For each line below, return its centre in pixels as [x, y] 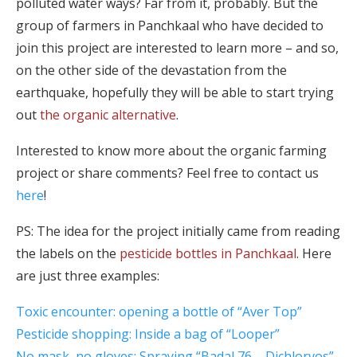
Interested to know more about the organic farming [171, 151]
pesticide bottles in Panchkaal [208, 253]
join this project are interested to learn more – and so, [177, 48]
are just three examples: [88, 276]
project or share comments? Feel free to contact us [167, 173]
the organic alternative [108, 115]
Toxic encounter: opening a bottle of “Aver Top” [159, 312]
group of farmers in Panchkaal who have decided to [170, 25]
